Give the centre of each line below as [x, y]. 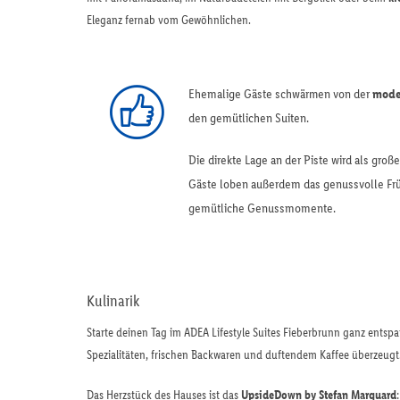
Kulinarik [113, 300]
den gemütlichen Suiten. [249, 117]
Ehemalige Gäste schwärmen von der [280, 93]
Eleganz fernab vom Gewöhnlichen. [169, 20]
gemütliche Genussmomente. [262, 208]
